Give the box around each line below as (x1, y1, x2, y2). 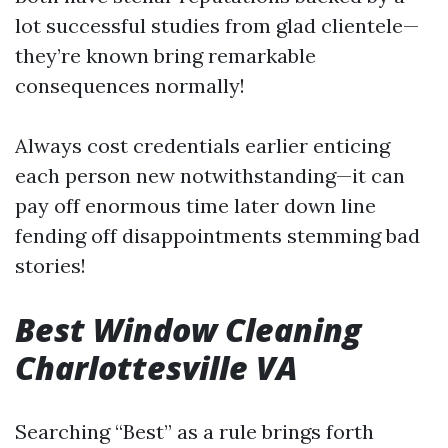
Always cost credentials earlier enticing (15, 133, 390, 158)
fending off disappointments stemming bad (15, 223, 420, 248)
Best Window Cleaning (15, 308, 361, 351)
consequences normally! (15, 73, 245, 98)
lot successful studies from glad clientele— (15, 13, 419, 38)
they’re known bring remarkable (15, 43, 316, 68)
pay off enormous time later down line (15, 193, 376, 218)
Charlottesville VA (15, 346, 298, 389)
